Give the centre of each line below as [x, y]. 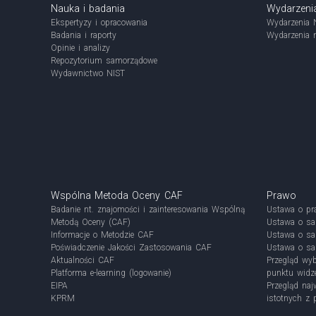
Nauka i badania [88, 8]
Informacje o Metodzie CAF [102, 235]
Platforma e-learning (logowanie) [111, 273]
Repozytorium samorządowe [104, 61]
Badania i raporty [84, 35]
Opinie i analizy [80, 48]
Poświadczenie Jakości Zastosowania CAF [131, 248]
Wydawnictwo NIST [88, 73]
